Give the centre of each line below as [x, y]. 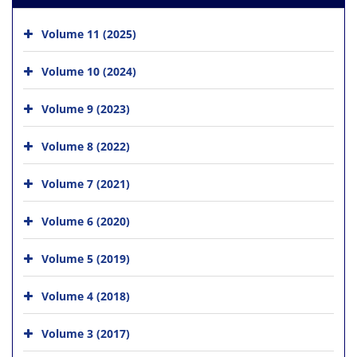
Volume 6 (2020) [86, 221]
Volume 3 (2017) [86, 333]
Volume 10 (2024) [89, 71]
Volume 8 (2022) [86, 146]
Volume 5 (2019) [86, 258]
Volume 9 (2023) [86, 108]
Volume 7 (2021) [86, 183]
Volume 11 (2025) [89, 33]
